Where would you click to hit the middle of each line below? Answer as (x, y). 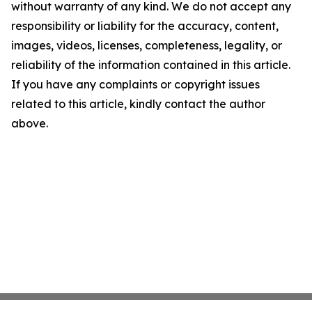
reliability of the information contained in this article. (151, 65)
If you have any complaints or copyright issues (135, 84)
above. (30, 123)
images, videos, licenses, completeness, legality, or (147, 45)
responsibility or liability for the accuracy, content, (145, 26)
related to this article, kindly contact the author (138, 104)
